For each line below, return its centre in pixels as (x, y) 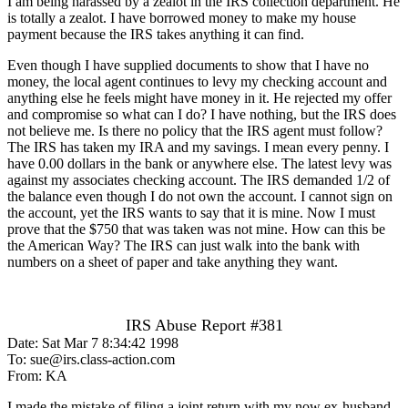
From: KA (37, 375)
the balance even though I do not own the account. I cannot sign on (200, 196)
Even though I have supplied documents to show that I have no (188, 65)
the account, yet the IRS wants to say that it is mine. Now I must (191, 212)
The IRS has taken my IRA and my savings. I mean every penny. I (198, 147)
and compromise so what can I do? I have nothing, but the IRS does (202, 114)
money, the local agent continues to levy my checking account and (197, 81)
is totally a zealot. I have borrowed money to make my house (182, 17)
